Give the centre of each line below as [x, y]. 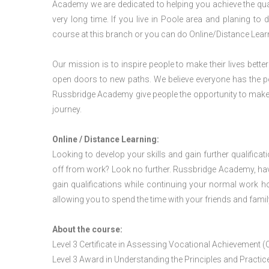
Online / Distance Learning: [106, 139]
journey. [67, 109]
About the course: [87, 229]
